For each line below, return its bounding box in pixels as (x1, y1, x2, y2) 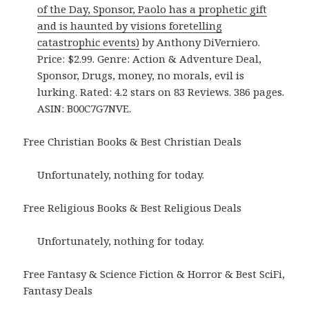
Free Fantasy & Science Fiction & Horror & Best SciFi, (23, 267, 286, 281)
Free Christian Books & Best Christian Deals (23, 134, 242, 149)
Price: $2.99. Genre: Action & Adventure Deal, (37, 52, 262, 66)
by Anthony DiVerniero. (139, 35, 261, 50)
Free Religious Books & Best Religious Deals (23, 201, 242, 215)
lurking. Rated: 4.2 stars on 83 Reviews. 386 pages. (37, 85, 285, 99)
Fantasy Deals (23, 283, 93, 298)
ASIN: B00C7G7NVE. (37, 101, 132, 116)
